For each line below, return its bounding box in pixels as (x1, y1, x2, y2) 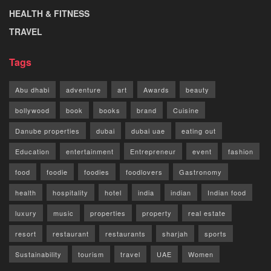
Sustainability (15, 249, 62, 260)
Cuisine (173, 105, 199, 116)
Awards (143, 85, 169, 95)
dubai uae (131, 126, 165, 136)
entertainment (66, 146, 114, 157)
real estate (188, 208, 226, 218)
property (142, 208, 172, 218)
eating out (181, 126, 216, 136)
